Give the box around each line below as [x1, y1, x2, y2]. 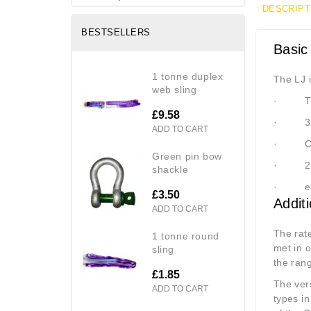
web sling [152, 83, 197, 95]
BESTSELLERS [81, 26, 151, 37]
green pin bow [152, 150, 160, 162]
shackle [152, 163, 189, 175]
